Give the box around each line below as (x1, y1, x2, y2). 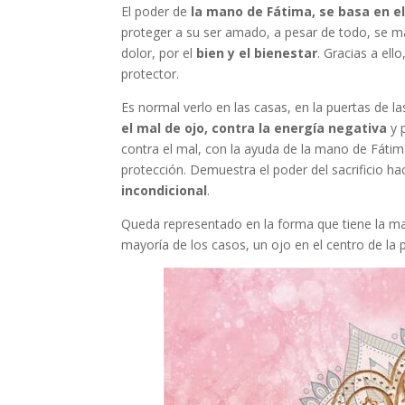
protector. (121, 64, 180, 82)
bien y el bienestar (196, 43, 318, 61)
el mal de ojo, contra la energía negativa (121, 118, 388, 137)
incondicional (121, 181, 208, 199)
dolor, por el (121, 43, 197, 61)
